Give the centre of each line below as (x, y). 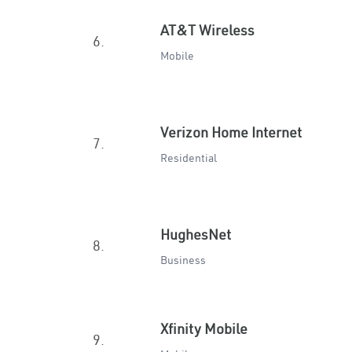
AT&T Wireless (207, 30)
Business (183, 260)
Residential (189, 158)
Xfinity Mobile (204, 329)
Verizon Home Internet (231, 132)
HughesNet (196, 235)
